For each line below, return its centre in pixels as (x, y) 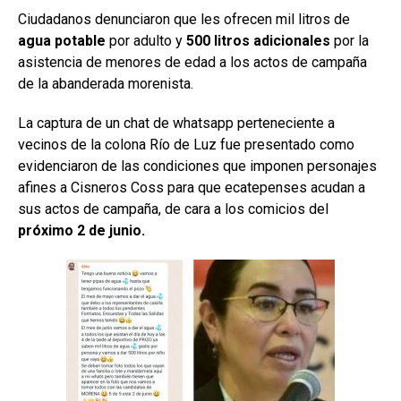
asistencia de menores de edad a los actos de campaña (192, 62)
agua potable (62, 40)
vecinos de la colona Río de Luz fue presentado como (186, 144)
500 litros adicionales (256, 40)
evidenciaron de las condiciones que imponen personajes (197, 166)
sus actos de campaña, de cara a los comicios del (173, 209)
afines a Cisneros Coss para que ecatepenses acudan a (192, 187)
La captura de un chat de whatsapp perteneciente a (176, 123)
